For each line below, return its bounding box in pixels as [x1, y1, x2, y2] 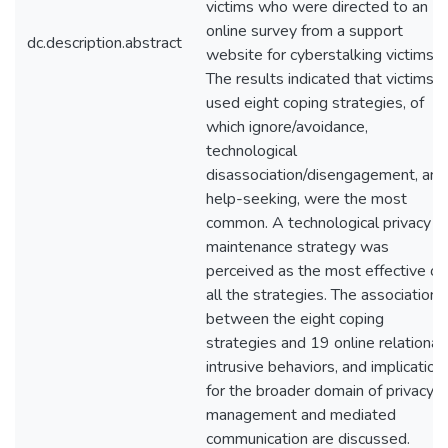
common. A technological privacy [206, 212, 431, 234]
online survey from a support [206, 20, 403, 42]
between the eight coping [206, 308, 384, 330]
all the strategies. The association [206, 284, 438, 306]
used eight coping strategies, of [206, 92, 424, 114]
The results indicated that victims [206, 68, 434, 90]
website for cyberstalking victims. [206, 44, 437, 66]
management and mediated [206, 404, 396, 426]
